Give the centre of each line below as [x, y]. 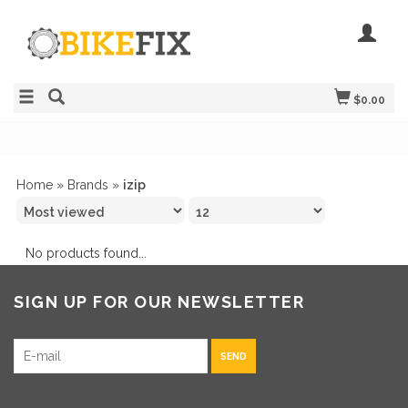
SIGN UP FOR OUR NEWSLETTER [159, 302]
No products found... [86, 253]
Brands [88, 185]
